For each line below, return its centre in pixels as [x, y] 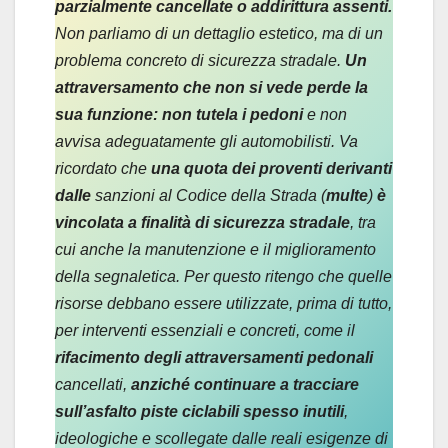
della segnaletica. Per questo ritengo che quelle [223, 277]
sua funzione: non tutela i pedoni [181, 115]
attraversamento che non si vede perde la [211, 88]
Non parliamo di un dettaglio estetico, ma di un [219, 34]
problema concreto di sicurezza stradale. [200, 61]
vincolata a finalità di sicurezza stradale [202, 223]
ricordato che [103, 169]
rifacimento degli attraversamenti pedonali [214, 358]
